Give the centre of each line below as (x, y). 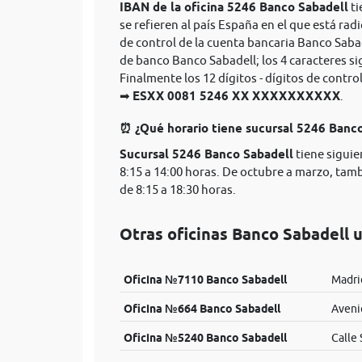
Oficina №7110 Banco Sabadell (205, 280)
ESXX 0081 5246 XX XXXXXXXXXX (236, 96)
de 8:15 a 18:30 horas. (178, 189)
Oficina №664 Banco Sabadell (202, 309)
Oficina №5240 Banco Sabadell (205, 338)
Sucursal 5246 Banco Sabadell (206, 154)
